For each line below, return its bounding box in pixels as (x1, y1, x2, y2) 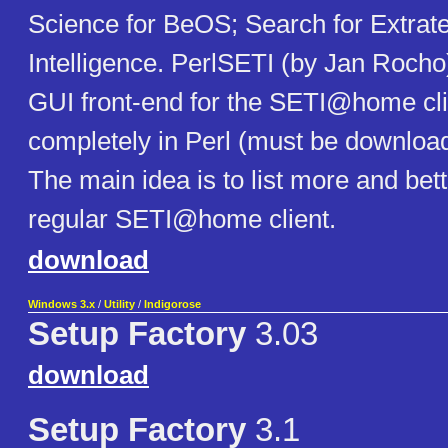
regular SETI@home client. (28, 204, 336, 235)
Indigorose (144, 298, 201, 311)
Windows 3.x (28, 298, 95, 311)
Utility (104, 298, 135, 311)
